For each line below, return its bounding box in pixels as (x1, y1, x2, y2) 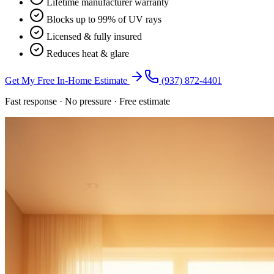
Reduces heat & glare (46, 48, 129, 59)
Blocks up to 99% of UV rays (46, 14, 161, 25)
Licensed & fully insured (46, 31, 142, 42)
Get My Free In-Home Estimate (5, 75, 130, 86)
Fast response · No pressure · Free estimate (5, 96, 170, 107)
